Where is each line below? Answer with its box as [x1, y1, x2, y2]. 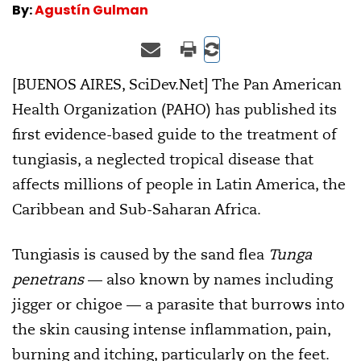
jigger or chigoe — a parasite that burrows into [12, 294, 345, 313]
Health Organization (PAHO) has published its [12, 99, 337, 118]
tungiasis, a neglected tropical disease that [12, 149, 313, 168]
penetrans [12, 269, 84, 288]
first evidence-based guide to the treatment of [12, 124, 337, 143]
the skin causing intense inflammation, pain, [12, 319, 330, 338]
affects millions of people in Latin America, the [12, 174, 346, 193]
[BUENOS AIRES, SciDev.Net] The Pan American [12, 74, 342, 93]
